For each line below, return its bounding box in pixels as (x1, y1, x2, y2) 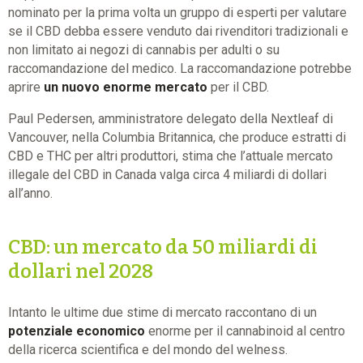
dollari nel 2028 (8, 260, 153, 284)
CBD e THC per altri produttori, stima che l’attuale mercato (8, 148, 333, 164)
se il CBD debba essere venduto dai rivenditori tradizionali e (8, 23, 348, 40)
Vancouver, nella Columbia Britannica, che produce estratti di (8, 130, 346, 146)
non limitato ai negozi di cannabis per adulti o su (8, 42, 280, 58)
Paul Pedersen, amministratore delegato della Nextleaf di (8, 111, 333, 127)
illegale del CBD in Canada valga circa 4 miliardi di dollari (8, 167, 327, 183)
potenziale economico (8, 323, 145, 340)
